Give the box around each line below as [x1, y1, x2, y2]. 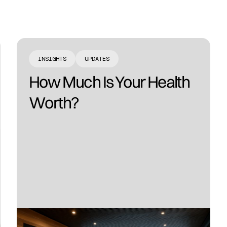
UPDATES [85, 55, 110, 63]
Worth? [29, 93, 79, 112]
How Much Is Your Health [29, 72, 190, 92]
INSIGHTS [38, 55, 67, 63]
